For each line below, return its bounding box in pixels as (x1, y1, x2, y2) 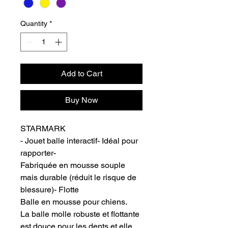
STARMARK (20, 123, 66, 133)
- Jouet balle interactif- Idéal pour (20, 135, 138, 146)
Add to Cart (61, 68, 102, 78)
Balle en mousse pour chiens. (20, 196, 127, 207)
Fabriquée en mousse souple (20, 160, 125, 170)
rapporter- (20, 148, 56, 158)
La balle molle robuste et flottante (20, 209, 139, 219)
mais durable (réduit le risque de (20, 172, 136, 182)
